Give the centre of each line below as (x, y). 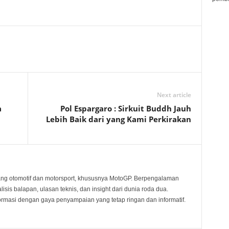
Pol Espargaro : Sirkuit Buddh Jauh (125, 109)
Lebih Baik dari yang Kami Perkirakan (118, 119)
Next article (174, 95)
